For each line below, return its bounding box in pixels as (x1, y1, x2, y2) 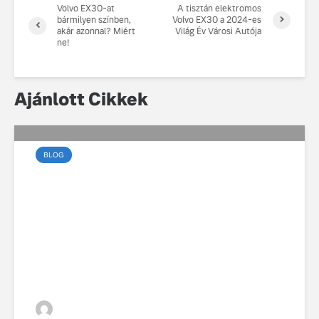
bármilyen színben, (57, 14, 131, 26)
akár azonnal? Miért (57, 26, 135, 38)
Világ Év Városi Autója (175, 26, 262, 38)
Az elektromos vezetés (36, 170, 246, 195)
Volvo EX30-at (57, 3, 115, 15)
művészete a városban (36, 194, 242, 219)
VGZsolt (56, 303, 90, 315)
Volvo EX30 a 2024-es (172, 14, 262, 26)
